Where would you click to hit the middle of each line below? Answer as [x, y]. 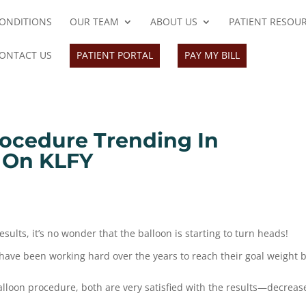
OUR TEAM [95, 22]
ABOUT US [174, 22]
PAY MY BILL [212, 55]
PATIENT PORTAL [115, 55]
